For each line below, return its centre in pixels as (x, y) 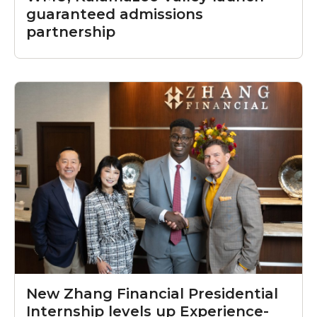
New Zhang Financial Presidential (152, 293)
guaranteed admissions (115, 14)
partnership (71, 31)
